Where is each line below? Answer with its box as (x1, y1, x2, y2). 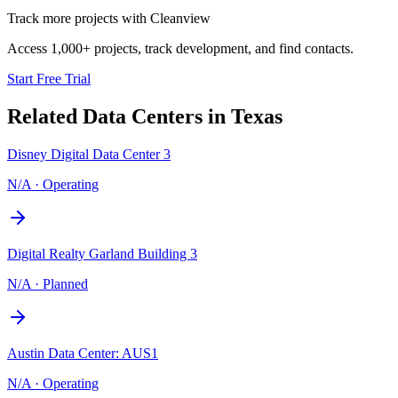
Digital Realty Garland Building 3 (7, 245, 197, 261)
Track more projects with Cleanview (7, 10, 211, 26)
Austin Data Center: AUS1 (7, 345, 158, 361)
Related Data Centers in (7, 104, 231, 128)
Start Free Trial (7, 70, 91, 86)
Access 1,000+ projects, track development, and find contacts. (7, 40, 354, 56)
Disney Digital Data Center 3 (7, 146, 171, 162)
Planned (43, 275, 88, 291)
